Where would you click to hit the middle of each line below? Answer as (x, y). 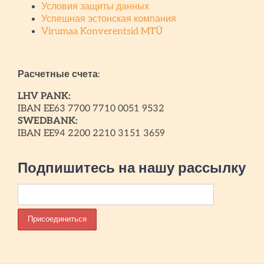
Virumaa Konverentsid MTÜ (102, 32)
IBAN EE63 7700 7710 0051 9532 (91, 109)
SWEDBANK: (47, 121)
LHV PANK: (44, 96)
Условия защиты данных (95, 7)
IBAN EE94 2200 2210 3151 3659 (91, 133)
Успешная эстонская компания (108, 19)
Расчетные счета (57, 75)
